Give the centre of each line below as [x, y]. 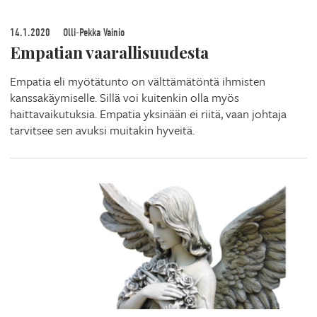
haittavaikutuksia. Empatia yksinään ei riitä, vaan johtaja [148, 114]
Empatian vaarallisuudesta [109, 52]
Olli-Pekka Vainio [92, 33]
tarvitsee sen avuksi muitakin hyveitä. [102, 130]
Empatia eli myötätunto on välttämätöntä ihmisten [138, 81]
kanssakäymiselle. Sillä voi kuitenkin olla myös [125, 98]
